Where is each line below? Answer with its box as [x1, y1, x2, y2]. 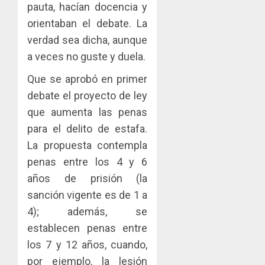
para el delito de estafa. [27, 122, 148, 135]
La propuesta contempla [27, 138, 148, 151]
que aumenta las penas [27, 105, 148, 118]
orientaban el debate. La [27, 17, 148, 30]
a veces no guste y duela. [27, 50, 146, 63]
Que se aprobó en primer [27, 72, 148, 85]
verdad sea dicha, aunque [27, 33, 148, 46]
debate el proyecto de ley [27, 89, 148, 102]
